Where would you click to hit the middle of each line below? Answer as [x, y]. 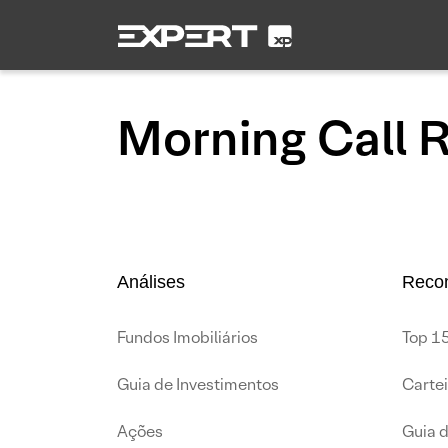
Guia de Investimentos [198, 384]
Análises [151, 282]
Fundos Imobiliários [187, 337]
